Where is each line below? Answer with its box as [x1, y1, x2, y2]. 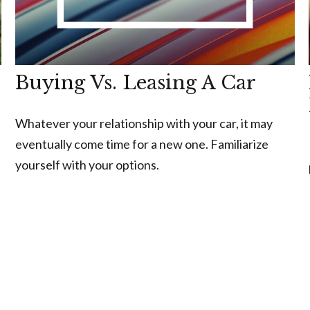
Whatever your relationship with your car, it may [15, 115, 273, 131]
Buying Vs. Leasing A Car [15, 71, 257, 94]
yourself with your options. [15, 156, 160, 172]
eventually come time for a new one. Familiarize [15, 136, 269, 152]
